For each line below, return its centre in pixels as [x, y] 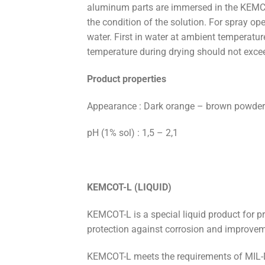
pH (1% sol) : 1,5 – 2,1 [132, 133]
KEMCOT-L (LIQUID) [129, 188]
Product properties [127, 79]
